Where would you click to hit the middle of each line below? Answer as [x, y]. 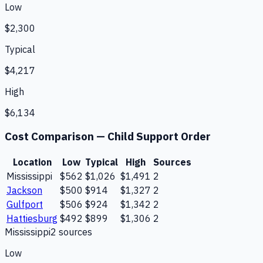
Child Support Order [159, 136]
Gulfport [25, 204]
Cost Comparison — [56, 136]
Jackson [24, 190]
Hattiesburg [32, 218]
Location [32, 162]
